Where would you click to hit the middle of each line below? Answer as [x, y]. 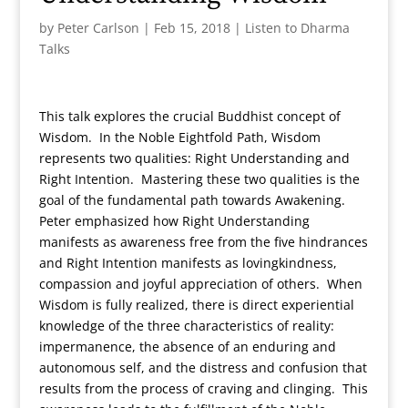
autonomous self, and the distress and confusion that [203, 367]
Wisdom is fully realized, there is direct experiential [196, 305]
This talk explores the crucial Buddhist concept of [189, 116]
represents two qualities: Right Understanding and [194, 158]
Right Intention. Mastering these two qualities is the [199, 179]
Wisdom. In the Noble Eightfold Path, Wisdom [179, 137]
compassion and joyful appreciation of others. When [200, 284]
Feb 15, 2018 [192, 28]
